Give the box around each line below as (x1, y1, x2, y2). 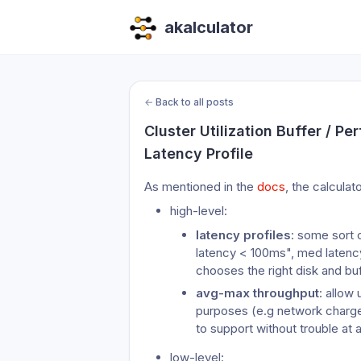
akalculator (164, 18, 253, 37)
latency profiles (196, 227, 291, 243)
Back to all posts (156, 96, 234, 108)
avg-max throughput (196, 285, 319, 301)
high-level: (170, 203, 227, 218)
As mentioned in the (144, 179, 257, 194)
